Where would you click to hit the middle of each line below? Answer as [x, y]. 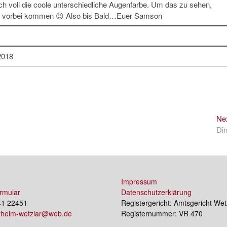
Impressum [139, 181]
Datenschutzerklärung [156, 192]
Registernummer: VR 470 [162, 213]
